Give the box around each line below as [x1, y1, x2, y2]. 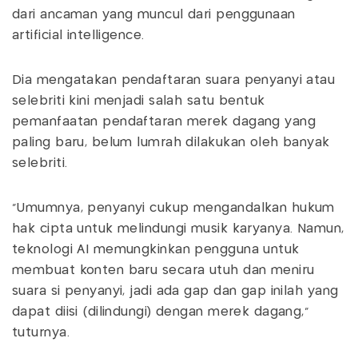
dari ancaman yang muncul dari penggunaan [12, 8, 296, 21]
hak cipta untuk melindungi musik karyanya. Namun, [12, 222, 344, 235]
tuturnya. [12, 326, 74, 339]
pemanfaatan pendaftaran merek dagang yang [12, 115, 316, 128]
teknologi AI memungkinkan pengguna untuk [12, 243, 300, 256]
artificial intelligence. [12, 29, 149, 42]
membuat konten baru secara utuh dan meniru [12, 264, 315, 276]
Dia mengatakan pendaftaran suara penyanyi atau [12, 74, 336, 86]
